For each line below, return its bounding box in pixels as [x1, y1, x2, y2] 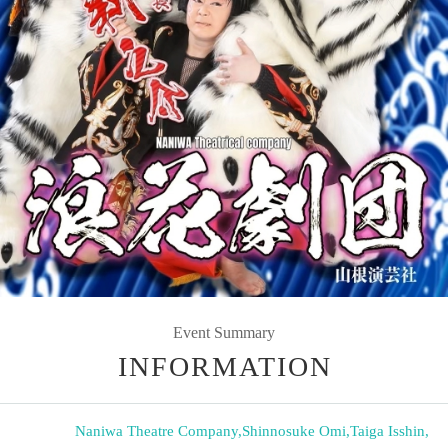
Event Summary [173, 323, 275, 341]
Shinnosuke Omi [242, 422, 346, 439]
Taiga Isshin [350, 422, 425, 439]
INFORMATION [118, 350, 332, 382]
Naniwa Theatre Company [75, 422, 238, 439]
